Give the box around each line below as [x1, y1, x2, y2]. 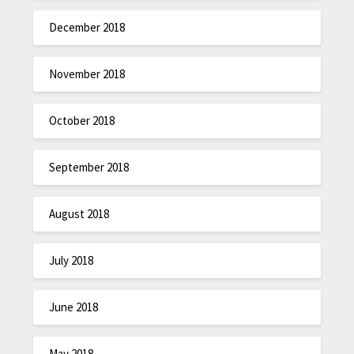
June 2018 [49, 299, 99, 314]
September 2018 [49, 159, 130, 175]
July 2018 [49, 252, 94, 268]
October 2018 [49, 112, 115, 128]
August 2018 [49, 205, 110, 221]
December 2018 [49, 19, 126, 35]
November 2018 [49, 66, 126, 81]
